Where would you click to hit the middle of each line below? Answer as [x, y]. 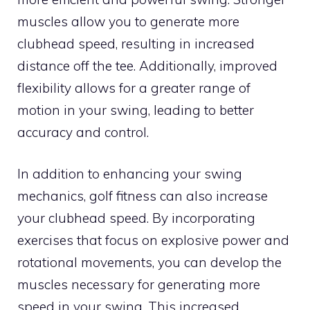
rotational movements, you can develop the [149, 263]
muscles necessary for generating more [139, 285]
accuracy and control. [83, 132]
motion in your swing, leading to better [136, 110]
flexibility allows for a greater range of [134, 88]
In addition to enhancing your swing [130, 174]
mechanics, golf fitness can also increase [143, 196]
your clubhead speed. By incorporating [136, 218]
